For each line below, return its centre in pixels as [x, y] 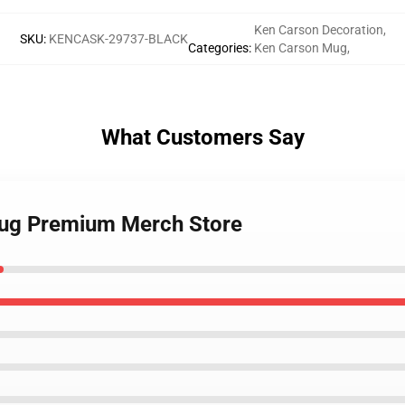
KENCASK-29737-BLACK [118, 39]
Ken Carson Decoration [318, 30]
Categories [218, 48]
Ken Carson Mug [300, 48]
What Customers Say [202, 137]
